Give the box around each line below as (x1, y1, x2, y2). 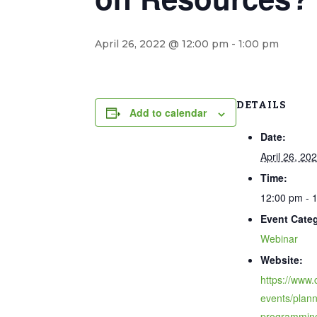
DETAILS (236, 99, 287, 112)
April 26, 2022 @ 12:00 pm (95, 38, 229, 51)
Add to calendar (129, 105, 207, 120)
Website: (260, 252, 303, 267)
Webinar (260, 231, 298, 246)
